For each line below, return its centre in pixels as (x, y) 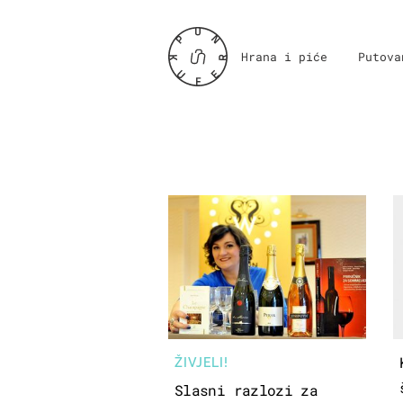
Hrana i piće (284, 57)
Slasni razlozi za (246, 390)
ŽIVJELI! (201, 362)
